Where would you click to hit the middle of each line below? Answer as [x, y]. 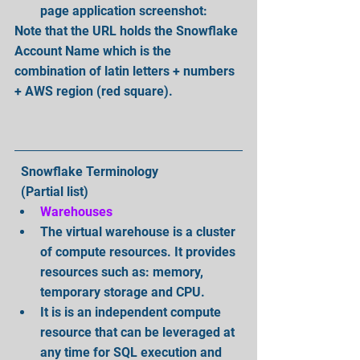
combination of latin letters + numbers [126, 71]
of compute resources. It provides [139, 252]
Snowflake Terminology [90, 171]
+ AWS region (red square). [94, 91]
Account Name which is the [94, 51]
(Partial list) [56, 191]
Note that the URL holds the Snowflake [128, 31]
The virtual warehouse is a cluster [139, 231]
